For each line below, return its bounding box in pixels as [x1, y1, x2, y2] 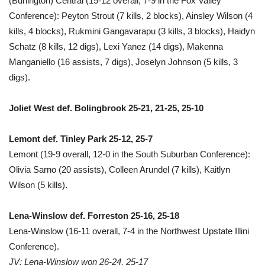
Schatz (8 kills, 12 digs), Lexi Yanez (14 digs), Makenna [9, 41, 223, 51]
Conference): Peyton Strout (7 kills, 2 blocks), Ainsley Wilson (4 [9, 10, 253, 21]
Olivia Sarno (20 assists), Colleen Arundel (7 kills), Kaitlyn [9, 164, 230, 174]
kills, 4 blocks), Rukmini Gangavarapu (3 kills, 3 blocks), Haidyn [9, 25, 255, 36]
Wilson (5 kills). [9, 179, 67, 190]
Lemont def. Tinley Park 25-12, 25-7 [9, 133, 153, 144]
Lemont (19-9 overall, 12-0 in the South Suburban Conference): [9, 148, 250, 159]
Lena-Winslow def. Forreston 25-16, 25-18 [9, 210, 179, 221]
